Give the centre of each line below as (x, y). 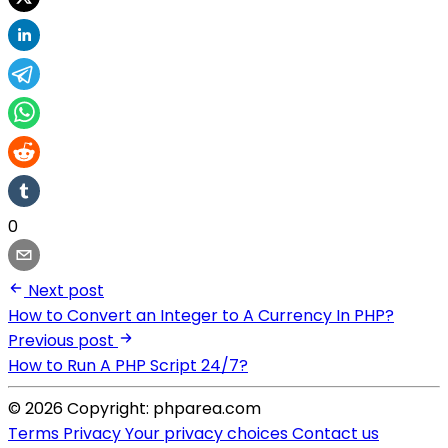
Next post (66, 290)
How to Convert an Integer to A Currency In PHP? (201, 315)
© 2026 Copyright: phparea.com (134, 408)
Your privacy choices (208, 433)
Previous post (61, 340)
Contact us (335, 433)
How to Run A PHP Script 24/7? (128, 365)
